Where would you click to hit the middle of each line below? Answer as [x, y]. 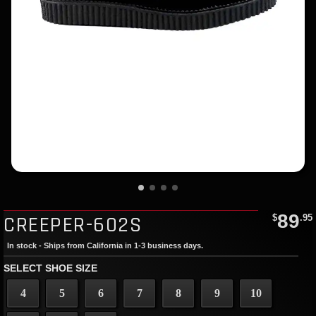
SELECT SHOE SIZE [50, 268]
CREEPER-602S [73, 225]
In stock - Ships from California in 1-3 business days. [105, 245]
